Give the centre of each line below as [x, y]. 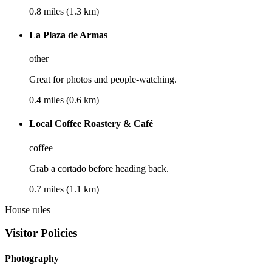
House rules [28, 209]
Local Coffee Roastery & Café [91, 124]
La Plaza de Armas [68, 35]
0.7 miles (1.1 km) [64, 189]
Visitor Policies [41, 233]
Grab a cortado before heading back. [99, 168]
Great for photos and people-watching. [103, 80]
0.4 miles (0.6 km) [64, 100]
